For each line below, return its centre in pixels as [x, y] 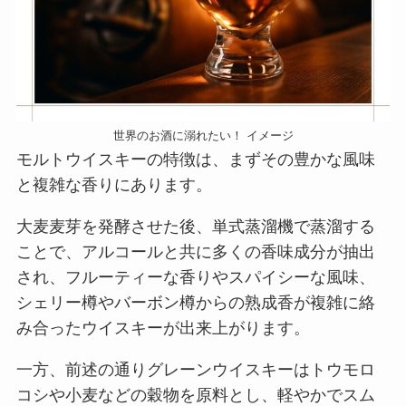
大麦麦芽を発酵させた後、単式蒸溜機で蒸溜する [195, 227]
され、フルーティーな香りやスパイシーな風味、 [195, 278]
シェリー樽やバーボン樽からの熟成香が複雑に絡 [195, 303]
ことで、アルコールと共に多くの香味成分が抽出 [195, 252]
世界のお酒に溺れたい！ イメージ [203, 136]
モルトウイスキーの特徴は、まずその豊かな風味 [195, 160]
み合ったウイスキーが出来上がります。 [163, 329]
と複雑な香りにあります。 [114, 185]
